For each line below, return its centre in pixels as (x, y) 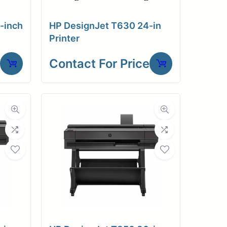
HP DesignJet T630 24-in (105, 25)
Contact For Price (99, 63)
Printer (64, 38)
